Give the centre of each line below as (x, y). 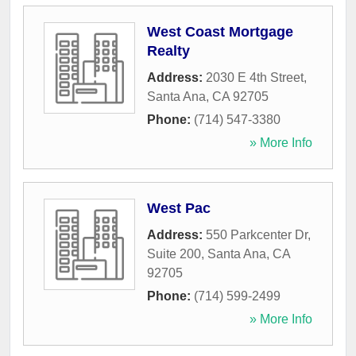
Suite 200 (174, 254)
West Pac (179, 209)
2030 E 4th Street (255, 78)
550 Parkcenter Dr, (258, 235)
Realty (168, 51)
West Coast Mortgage (220, 32)
